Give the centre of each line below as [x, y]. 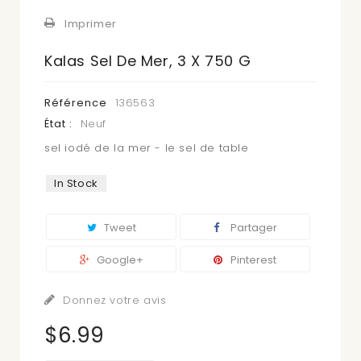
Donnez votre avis [113, 300]
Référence [76, 103]
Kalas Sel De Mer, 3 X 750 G [148, 61]
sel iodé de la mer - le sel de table [147, 148]
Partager [252, 228]
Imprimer [91, 24]
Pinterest [253, 260]
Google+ [118, 260]
